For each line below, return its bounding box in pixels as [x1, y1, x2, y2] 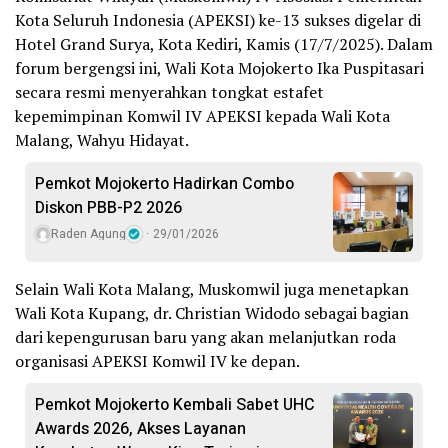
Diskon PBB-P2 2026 [35, 196, 182, 221]
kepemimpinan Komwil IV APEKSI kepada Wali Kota [15, 105, 390, 128]
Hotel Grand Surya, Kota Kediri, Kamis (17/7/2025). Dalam [15, 33, 433, 56]
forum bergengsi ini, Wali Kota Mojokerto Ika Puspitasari [15, 57, 424, 80]
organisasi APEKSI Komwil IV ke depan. [15, 350, 300, 373]
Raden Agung [51, 225, 126, 244]
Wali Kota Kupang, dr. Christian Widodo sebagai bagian [15, 302, 409, 325]
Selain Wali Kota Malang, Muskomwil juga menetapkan [15, 278, 409, 301]
